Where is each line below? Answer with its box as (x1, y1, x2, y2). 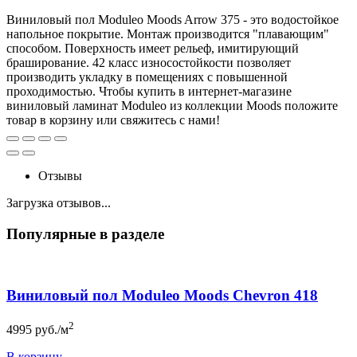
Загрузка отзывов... (6, 195, 111, 210)
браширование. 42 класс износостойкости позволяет (6, 55, 291, 69)
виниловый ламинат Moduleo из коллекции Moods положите (6, 98, 338, 112)
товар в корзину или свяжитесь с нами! (6, 112, 220, 127)
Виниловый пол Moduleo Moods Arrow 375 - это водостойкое (6, 12, 339, 26)
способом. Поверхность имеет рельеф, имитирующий (6, 41, 299, 55)
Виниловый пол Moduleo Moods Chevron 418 (6, 287, 318, 304)
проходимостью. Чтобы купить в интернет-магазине (6, 84, 292, 98)
